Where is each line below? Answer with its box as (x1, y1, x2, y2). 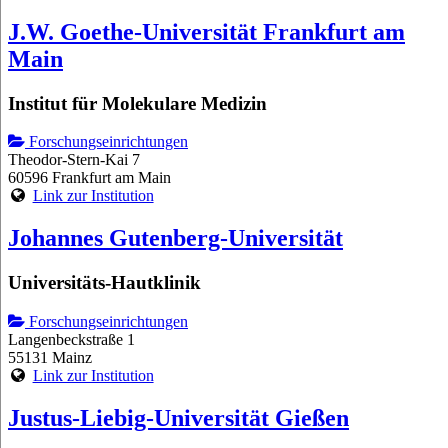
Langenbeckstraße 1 (8, 330, 135, 348)
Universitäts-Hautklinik (8, 272, 201, 294)
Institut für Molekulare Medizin (8, 92, 267, 114)
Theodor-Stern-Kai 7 (8, 151, 140, 169)
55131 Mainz (8, 348, 92, 366)
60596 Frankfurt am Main (8, 169, 171, 187)
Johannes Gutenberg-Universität (8, 225, 343, 252)
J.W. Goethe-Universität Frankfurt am (8, 18, 405, 45)
